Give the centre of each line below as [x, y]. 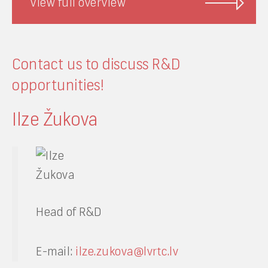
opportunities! [58, 85]
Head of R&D [69, 212]
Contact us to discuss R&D [97, 64]
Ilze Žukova [55, 119]
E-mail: [56, 251]
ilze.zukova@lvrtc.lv [127, 251]
